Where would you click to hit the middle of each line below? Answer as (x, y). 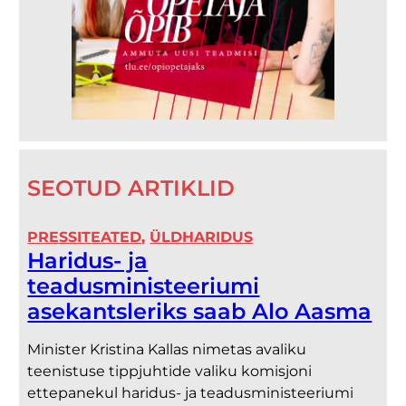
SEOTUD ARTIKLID (131, 188)
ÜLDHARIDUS (202, 237)
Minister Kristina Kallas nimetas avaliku (167, 350)
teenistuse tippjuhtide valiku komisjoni (170, 372)
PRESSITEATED (85, 237)
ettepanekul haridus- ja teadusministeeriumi (191, 393)
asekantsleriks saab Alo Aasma (200, 312)
